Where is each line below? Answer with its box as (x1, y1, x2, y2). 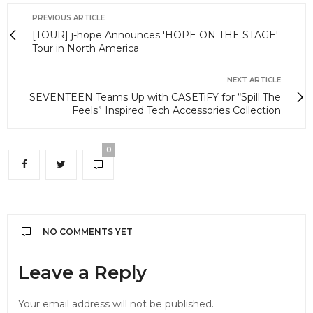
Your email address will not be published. (18, 297, 214, 310)
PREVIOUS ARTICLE (32, 13, 105, 22)
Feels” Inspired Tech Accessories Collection (72, 103, 281, 117)
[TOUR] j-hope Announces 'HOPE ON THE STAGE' (32, 28, 278, 41)
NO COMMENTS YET (43, 226, 133, 237)
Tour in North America (32, 41, 139, 54)
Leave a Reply (18, 261, 147, 284)
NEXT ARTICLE (227, 75, 281, 85)
